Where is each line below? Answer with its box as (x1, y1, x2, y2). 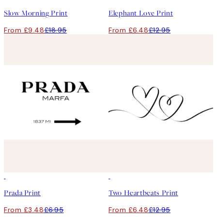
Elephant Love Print (108, 8, 173, 18)
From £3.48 (4, 205, 44, 215)
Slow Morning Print (4, 8, 68, 18)
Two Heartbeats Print (108, 188, 178, 198)
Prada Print (4, 188, 41, 198)
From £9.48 (4, 26, 45, 35)
